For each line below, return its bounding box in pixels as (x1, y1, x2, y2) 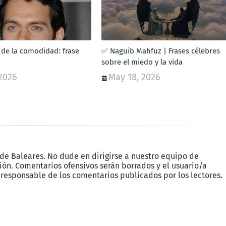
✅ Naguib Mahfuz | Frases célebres (101, 46, 220, 56)
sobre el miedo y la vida (101, 58, 183, 67)
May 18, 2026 (108, 72, 160, 83)
